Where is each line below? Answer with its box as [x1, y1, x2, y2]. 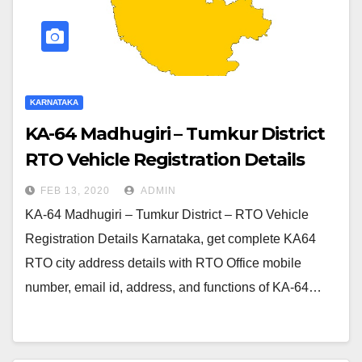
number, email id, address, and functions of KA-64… [25, 280, 322, 294]
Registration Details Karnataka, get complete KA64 [25, 232, 316, 246]
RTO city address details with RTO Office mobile [25, 256, 301, 270]
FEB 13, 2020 [40, 185, 110, 196]
